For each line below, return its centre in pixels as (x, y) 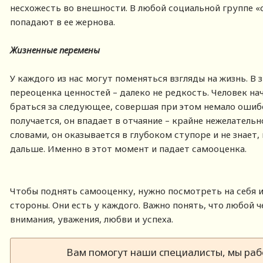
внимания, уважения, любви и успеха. (92, 219)
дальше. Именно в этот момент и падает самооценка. (129, 148)
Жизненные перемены (55, 50)
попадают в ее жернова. (63, 21)
